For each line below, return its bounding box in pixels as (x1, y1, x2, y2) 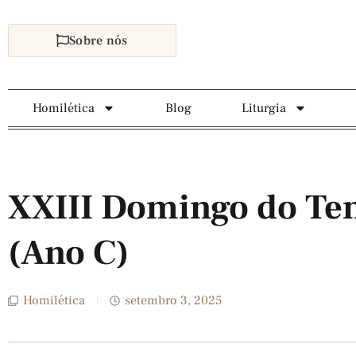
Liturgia (241, 100, 286, 116)
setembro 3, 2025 (125, 292, 222, 308)
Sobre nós (69, 33, 128, 48)
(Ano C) (8, 230, 129, 276)
